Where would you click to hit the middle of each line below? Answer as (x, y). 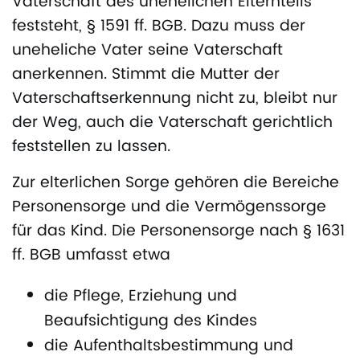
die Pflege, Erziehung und (141, 296)
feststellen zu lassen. (91, 147)
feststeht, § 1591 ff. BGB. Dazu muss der (159, 27)
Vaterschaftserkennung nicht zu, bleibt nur (175, 99)
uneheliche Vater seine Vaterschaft (147, 51)
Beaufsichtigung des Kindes (151, 321)
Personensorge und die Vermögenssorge (169, 207)
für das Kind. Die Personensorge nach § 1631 (178, 231)
